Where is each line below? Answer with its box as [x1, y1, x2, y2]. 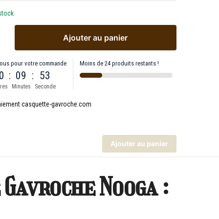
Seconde [34, 83, 56, 90]
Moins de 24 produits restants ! [80, 59, 159, 67]
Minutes [11, 83, 31, 90]
